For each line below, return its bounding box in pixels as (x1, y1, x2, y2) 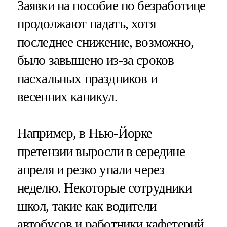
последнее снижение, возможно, (17, 34, 194, 50)
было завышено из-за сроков (17, 52, 174, 68)
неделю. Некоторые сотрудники (17, 180, 192, 196)
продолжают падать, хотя (17, 16, 156, 31)
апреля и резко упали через (17, 162, 165, 177)
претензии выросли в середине (17, 143, 185, 159)
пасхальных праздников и (17, 70, 157, 86)
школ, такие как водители (17, 198, 157, 214)
